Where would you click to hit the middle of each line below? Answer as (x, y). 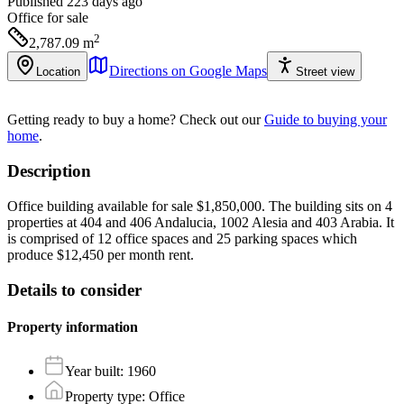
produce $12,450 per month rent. (101, 254)
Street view (325, 72)
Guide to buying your (326, 120)
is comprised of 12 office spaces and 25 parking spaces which (182, 238)
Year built (92, 372)
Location (58, 72)
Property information (73, 326)
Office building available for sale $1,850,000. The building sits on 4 (200, 206)
